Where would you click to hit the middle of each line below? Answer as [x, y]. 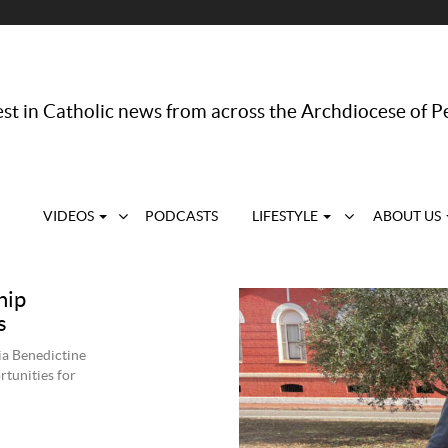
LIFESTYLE [286, 217]
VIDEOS [70, 217]
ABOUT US [408, 217]
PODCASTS [181, 217]
